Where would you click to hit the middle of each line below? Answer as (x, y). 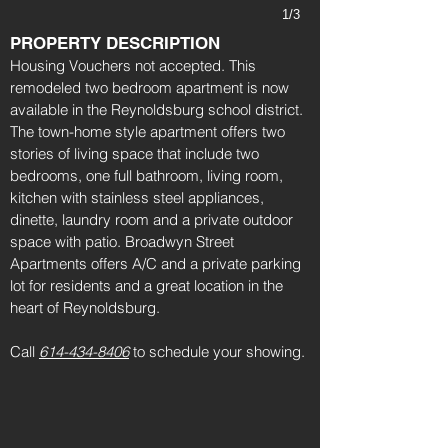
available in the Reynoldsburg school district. (156, 109)
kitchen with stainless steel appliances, (137, 197)
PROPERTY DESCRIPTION (115, 43)
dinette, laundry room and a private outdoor (151, 219)
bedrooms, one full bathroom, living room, (146, 175)
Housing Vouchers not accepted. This (133, 65)
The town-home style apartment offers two (147, 131)
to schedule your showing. (219, 351)
